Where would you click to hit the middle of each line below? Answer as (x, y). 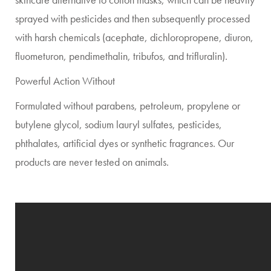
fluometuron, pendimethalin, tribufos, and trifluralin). (121, 56)
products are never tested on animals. (92, 162)
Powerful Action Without (65, 81)
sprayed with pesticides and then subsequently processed (132, 18)
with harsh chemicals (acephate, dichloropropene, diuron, (134, 37)
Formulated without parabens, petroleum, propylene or (128, 106)
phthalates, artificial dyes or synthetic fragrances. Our (125, 143)
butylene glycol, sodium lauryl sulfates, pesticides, (119, 124)
